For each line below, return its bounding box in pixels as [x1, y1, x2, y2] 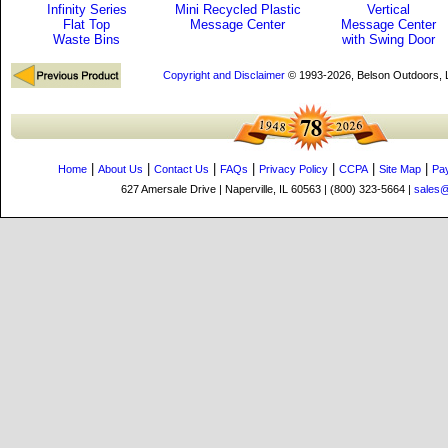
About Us [98, 163, 143, 175]
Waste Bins [53, 32, 120, 47]
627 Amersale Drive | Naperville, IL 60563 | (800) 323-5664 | [120, 183, 414, 195]
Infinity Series [46, 2, 127, 17]
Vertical [367, 2, 410, 17]
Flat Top [63, 17, 110, 32]
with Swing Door [342, 32, 435, 47]
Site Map [379, 163, 421, 175]
